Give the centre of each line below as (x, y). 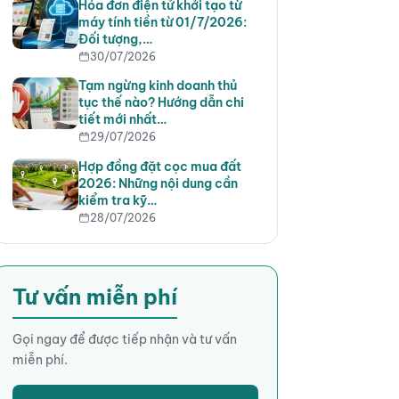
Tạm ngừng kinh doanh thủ (157, 86)
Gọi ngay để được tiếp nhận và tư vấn (124, 339)
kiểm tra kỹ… (117, 200)
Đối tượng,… (115, 39)
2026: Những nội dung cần (158, 183)
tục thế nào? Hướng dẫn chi (161, 103)
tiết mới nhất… (122, 120)
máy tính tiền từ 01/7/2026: (162, 22)
